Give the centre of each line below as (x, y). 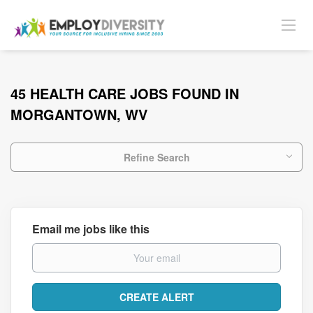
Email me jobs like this (91, 229)
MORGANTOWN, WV (79, 114)
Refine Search (156, 157)
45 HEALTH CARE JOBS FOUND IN (125, 93)
